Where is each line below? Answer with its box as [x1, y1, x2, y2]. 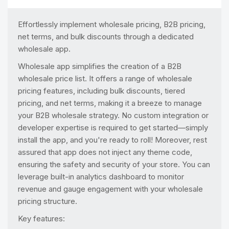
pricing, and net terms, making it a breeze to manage [18, 98, 202, 108]
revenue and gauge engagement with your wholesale [18, 184, 203, 194]
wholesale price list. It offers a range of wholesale [18, 73, 192, 83]
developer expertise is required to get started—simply [18, 122, 208, 132]
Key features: [18, 213, 65, 223]
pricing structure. [18, 196, 77, 206]
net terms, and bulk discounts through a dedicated [18, 31, 194, 41]
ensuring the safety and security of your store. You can [18, 159, 210, 169]
